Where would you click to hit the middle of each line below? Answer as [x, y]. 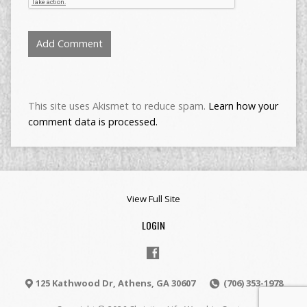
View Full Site [153, 198]
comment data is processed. [93, 121]
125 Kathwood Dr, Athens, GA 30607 [115, 283]
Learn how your [243, 106]
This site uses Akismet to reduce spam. [118, 106]
